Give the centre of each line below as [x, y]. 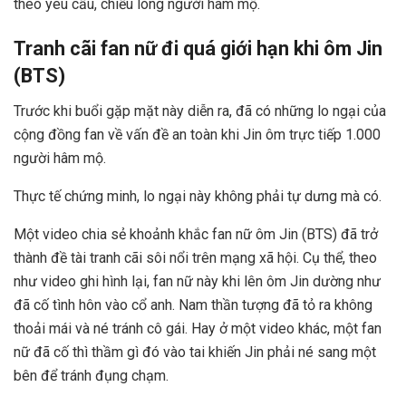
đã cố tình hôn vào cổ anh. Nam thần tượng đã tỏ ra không [193, 305]
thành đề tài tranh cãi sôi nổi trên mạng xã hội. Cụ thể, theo [195, 258]
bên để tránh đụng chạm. [91, 376]
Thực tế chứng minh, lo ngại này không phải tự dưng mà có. [198, 197]
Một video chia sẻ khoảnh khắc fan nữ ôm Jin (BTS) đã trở [196, 235]
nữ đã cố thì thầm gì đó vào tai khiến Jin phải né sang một [195, 353]
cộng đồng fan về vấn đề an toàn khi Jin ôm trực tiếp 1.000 [197, 135]
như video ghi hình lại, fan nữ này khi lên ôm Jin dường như [197, 282]
